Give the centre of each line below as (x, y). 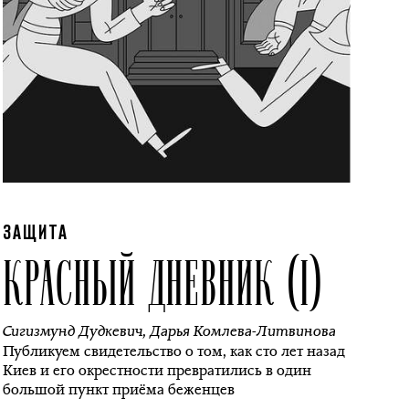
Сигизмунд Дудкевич (72, 331)
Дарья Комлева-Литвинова (242, 331)
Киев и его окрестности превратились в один (157, 370)
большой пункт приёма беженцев (118, 389)
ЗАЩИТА (35, 234)
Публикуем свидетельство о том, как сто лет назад (173, 351)
